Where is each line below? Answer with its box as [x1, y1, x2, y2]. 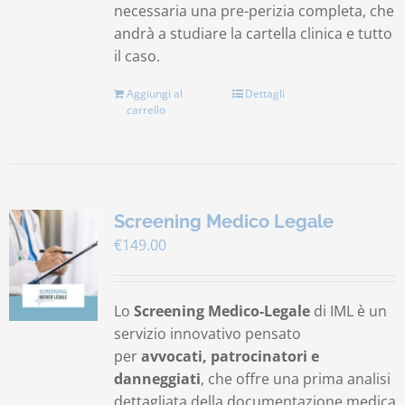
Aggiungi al [126, 86, 183, 101]
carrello [126, 102, 165, 118]
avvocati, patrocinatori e [140, 346, 319, 366]
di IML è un [309, 301, 387, 321]
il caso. [113, 46, 160, 66]
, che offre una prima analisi [200, 369, 391, 389]
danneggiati [113, 369, 201, 389]
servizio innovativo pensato [113, 324, 301, 344]
